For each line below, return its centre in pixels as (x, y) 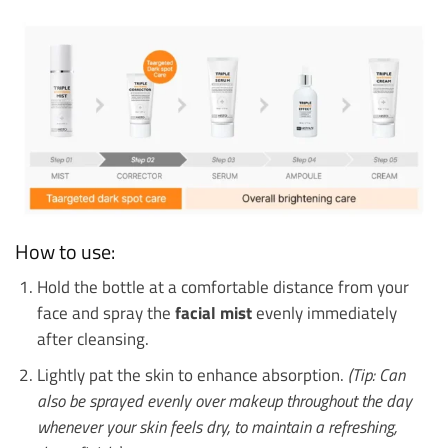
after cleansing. (92, 338)
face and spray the (105, 312)
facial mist (213, 312)
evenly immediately (324, 312)
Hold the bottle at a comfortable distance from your (222, 286)
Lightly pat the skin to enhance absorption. (192, 374)
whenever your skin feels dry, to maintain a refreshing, (216, 426)
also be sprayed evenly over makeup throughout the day (224, 400)
